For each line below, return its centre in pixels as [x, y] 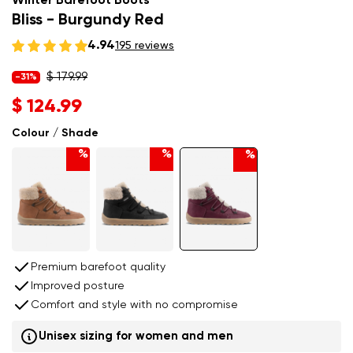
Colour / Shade [55, 134]
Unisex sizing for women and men [136, 336]
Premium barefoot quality [98, 267]
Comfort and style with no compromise [134, 305]
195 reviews [145, 46]
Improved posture [78, 286]
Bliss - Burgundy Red [88, 21]
